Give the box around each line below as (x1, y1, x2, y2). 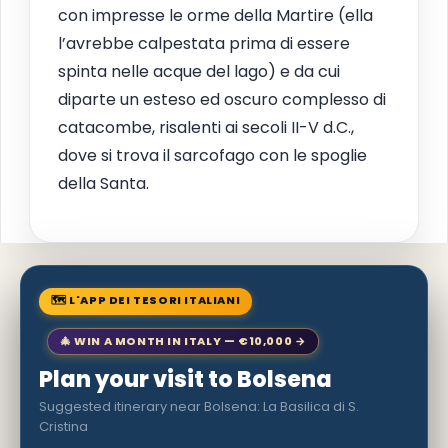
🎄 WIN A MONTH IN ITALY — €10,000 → (60, 333, 307, 350)
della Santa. (58, 172, 149, 196)
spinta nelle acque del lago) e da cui (58, 60, 340, 84)
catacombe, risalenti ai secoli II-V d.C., (58, 116, 354, 140)
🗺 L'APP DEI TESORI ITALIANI (51, 292, 241, 309)
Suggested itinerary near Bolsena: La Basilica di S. (39, 397, 359, 417)
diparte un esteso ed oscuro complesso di (58, 88, 386, 112)
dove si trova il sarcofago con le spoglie (58, 144, 367, 168)
